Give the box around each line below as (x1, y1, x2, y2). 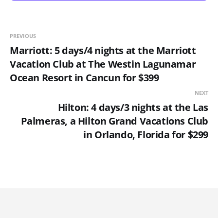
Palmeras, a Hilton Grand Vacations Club (20, 114, 208, 127)
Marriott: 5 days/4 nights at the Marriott (10, 43, 196, 57)
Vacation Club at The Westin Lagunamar (10, 57, 196, 71)
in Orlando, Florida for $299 (83, 127, 208, 141)
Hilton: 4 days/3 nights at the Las (57, 100, 208, 114)
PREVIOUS (10, 32, 36, 39)
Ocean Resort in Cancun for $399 (10, 71, 159, 84)
